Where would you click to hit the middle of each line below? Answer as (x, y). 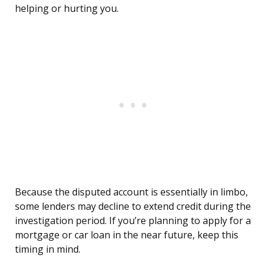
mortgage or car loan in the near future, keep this (127, 235)
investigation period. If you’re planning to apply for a (133, 221)
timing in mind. (48, 249)
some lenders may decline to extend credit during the (133, 207)
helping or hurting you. (67, 9)
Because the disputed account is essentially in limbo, (131, 192)
